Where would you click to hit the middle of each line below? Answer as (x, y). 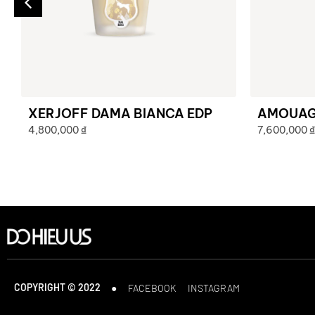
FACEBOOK (152, 288)
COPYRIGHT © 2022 (57, 288)
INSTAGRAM (214, 288)
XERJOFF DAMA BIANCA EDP (120, 113)
